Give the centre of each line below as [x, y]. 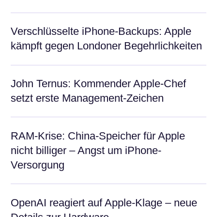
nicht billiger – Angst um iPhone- [86, 150]
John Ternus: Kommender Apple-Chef [98, 84]
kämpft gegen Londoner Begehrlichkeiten [106, 46]
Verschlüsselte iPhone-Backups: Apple [101, 31]
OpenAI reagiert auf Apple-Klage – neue [104, 202]
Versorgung [38, 165]
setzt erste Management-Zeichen [87, 98]
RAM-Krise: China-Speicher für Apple [98, 136]
